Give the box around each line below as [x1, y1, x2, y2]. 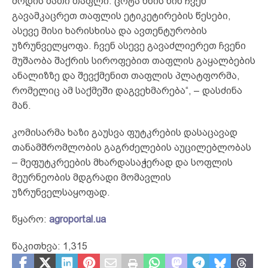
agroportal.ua [49, 214, 106, 224]
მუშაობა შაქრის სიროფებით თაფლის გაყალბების [12, 55, 255, 66]
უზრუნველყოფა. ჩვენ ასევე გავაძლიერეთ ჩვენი [12, 40, 246, 51]
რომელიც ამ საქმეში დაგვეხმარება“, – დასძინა [12, 85, 242, 96]
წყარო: [12, 214, 49, 224]
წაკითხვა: [12, 240, 60, 251]
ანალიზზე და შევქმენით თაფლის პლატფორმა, [12, 70, 240, 81]
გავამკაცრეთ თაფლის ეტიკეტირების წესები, [12, 10, 231, 21]
